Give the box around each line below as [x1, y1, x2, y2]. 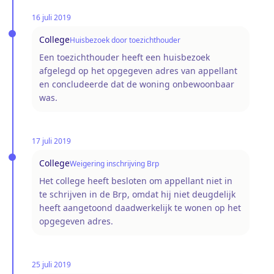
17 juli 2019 [32, 135, 71, 146]
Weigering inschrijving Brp [70, 158, 159, 169]
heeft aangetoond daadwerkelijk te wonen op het [39, 201, 241, 213]
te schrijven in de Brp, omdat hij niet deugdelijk [39, 188, 235, 200]
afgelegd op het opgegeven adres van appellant [39, 64, 237, 76]
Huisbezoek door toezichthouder [70, 34, 180, 45]
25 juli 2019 [32, 259, 71, 270]
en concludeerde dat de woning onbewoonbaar [39, 78, 234, 90]
